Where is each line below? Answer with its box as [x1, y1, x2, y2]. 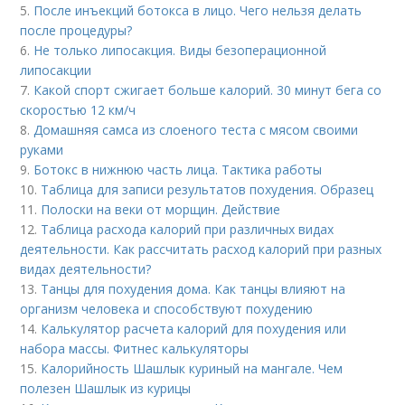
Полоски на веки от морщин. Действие [41, 201, 281, 219]
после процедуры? [20, 22, 133, 40]
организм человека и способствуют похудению [20, 300, 314, 318]
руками [20, 141, 64, 159]
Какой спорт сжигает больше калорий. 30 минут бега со [33, 81, 382, 99]
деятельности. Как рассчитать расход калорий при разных [20, 240, 382, 259]
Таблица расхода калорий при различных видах [41, 221, 334, 239]
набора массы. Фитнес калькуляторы [20, 340, 250, 358]
